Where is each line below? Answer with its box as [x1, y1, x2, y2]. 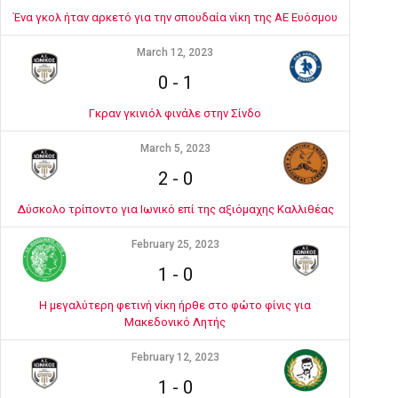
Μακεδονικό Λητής [124, 315, 226, 329]
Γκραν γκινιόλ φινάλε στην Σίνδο [89, 107, 261, 120]
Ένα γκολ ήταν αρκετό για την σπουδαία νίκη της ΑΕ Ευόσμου [12, 11, 338, 24]
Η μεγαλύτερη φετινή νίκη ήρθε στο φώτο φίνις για [39, 298, 311, 312]
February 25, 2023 [131, 238, 219, 251]
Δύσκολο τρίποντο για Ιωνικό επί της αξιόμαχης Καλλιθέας [16, 203, 334, 216]
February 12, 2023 [131, 351, 219, 363]
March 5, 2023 [139, 142, 211, 155]
